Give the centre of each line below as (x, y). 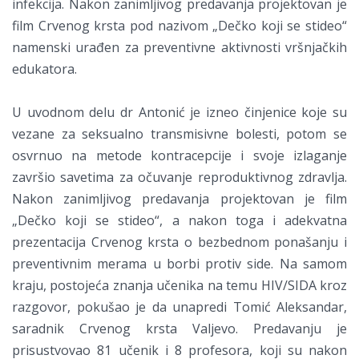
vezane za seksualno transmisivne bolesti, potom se (179, 134)
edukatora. (44, 69)
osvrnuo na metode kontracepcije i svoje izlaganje (179, 156)
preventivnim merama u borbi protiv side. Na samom (179, 264)
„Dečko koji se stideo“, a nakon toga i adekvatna (179, 221)
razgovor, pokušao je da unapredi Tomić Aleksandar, (179, 307)
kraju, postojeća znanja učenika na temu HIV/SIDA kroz (179, 286)
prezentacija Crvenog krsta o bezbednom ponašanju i (179, 242)
